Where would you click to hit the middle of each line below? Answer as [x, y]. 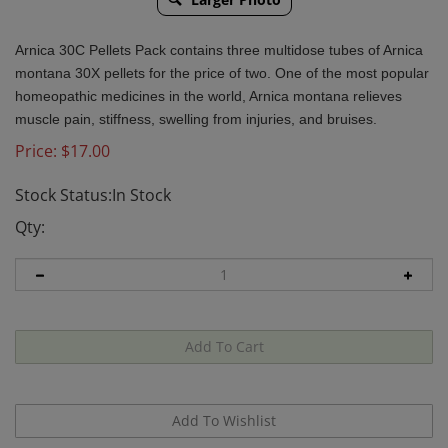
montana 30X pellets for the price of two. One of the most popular [222, 73]
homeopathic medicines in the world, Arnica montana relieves [208, 96]
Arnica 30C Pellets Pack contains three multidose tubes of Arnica [219, 50]
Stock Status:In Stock [93, 195]
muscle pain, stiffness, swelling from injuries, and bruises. [196, 119]
